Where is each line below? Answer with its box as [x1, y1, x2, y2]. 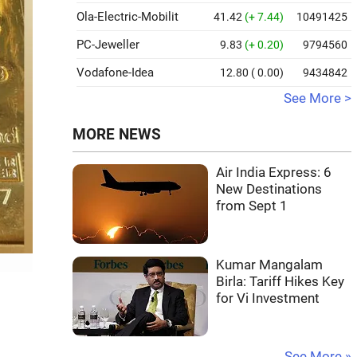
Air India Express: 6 [216, 165, 331, 180]
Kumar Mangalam [216, 257, 323, 273]
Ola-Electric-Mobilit [76, 10, 178, 24]
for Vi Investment [216, 291, 320, 306]
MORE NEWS [73, 126, 161, 143]
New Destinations [216, 182, 322, 197]
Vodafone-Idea [76, 65, 154, 80]
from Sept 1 [216, 198, 288, 214]
